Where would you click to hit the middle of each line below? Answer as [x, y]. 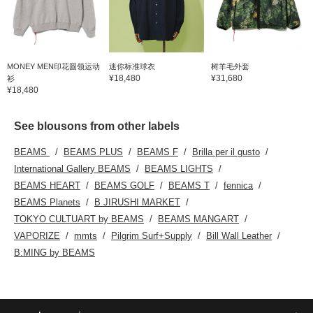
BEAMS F [158, 152]
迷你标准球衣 [132, 66]
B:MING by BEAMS [54, 252]
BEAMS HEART [47, 185]
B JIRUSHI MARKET [137, 202]
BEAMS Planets [47, 202]
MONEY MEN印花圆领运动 [53, 66]
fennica [238, 185]
